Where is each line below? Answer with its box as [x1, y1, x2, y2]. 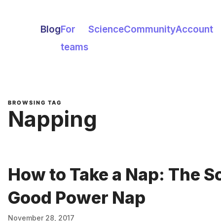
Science [88, 24, 124, 35]
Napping [8, 106, 97, 133]
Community [124, 24, 176, 35]
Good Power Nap [8, 187, 146, 208]
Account [176, 24, 213, 35]
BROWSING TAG [8, 99, 62, 106]
